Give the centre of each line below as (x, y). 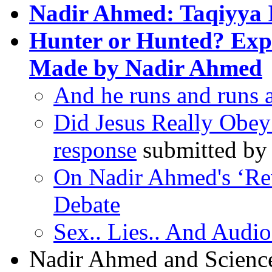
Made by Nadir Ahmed (146, 67)
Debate (87, 204)
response (95, 149)
